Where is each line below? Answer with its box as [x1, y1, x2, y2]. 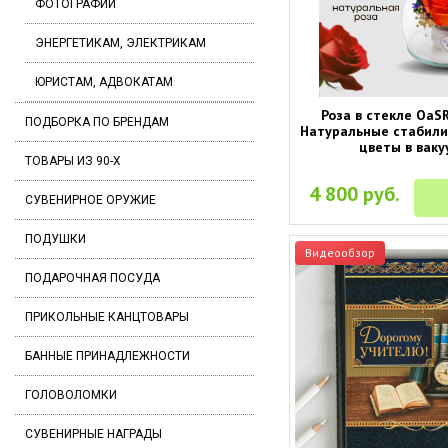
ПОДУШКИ [25, 232, 86, 246]
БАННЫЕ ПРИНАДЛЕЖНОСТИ [25, 349, 190, 363]
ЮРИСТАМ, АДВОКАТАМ [35, 75, 173, 89]
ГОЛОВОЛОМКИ [25, 388, 117, 402]
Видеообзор [304, 244, 375, 260]
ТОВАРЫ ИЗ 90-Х [25, 154, 121, 168]
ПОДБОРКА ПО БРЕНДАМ [25, 115, 169, 129]
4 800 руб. [309, 180, 401, 207]
